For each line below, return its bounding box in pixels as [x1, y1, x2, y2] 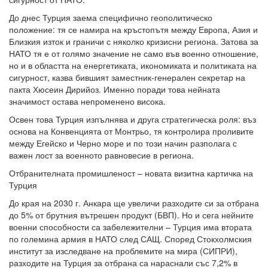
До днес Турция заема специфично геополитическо [9, 11, 212, 24]
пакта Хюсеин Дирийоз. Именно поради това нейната [9, 83, 220, 96]
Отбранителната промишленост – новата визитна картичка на [9, 167, 253, 179]
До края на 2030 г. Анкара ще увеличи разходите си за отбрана [9, 197, 259, 209]
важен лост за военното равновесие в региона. [9, 149, 194, 162]
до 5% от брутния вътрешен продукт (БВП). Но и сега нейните [9, 209, 254, 221]
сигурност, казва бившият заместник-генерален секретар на [9, 71, 245, 84]
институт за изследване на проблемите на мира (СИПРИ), [9, 245, 237, 257]
